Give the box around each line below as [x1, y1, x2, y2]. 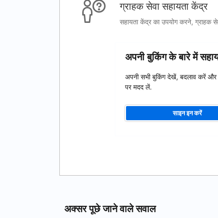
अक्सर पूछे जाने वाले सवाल [64, 202, 156, 215]
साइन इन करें [173, 109, 202, 117]
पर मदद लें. [125, 83, 152, 91]
